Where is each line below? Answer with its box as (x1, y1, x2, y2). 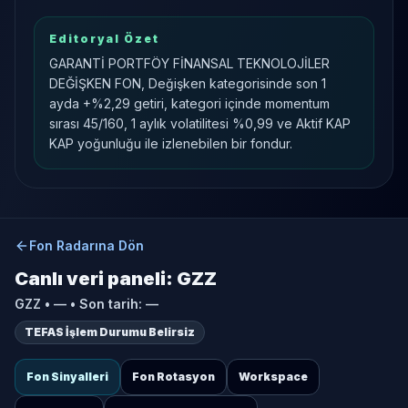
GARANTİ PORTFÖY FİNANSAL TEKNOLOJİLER (49, 56, 330, 71)
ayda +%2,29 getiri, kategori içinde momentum (49, 96, 330, 111)
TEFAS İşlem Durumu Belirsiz (25, 325, 195, 339)
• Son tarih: (70, 296, 146, 311)
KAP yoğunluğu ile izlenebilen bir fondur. (49, 136, 292, 151)
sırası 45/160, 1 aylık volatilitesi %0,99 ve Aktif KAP (49, 116, 351, 131)
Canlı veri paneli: (15, 268, 177, 290)
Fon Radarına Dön (29, 238, 144, 253)
